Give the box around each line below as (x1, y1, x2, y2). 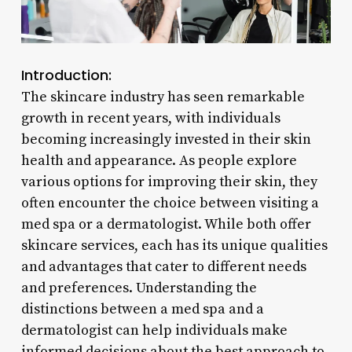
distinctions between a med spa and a (20, 299, 264, 318)
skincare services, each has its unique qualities (20, 236, 328, 255)
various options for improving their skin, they (20, 172, 317, 191)
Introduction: (20, 64, 112, 85)
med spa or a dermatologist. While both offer (20, 214, 311, 233)
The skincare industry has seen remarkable (20, 87, 305, 106)
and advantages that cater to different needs (20, 257, 306, 276)
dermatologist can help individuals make (20, 321, 288, 339)
